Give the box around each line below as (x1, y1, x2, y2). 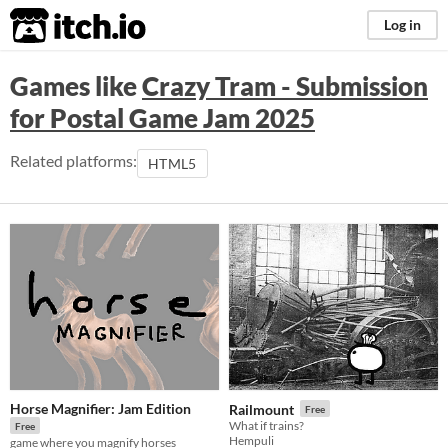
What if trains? (229, 417, 304, 433)
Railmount (229, 400, 294, 418)
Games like (10, 70, 142, 102)
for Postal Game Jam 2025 (10, 102, 315, 134)
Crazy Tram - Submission (142, 70, 428, 102)
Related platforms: (10, 151, 137, 170)
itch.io (9, 6, 97, 46)
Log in (384, 16, 421, 33)
